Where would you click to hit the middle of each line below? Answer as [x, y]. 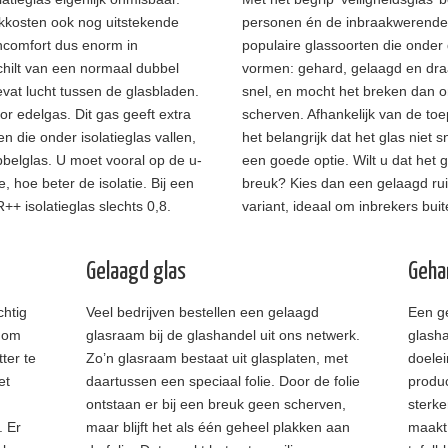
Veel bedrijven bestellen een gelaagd [202, 312]
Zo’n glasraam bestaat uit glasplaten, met [217, 358]
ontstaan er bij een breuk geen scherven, [216, 404]
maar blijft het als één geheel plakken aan [218, 427]
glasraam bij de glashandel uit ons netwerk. [223, 335]
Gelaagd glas [136, 272]
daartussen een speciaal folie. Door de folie [223, 381]
